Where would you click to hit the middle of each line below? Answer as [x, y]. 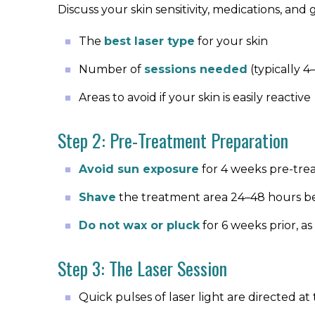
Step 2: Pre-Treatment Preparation [173, 140]
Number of [111, 69]
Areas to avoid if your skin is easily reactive [195, 97]
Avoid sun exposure [139, 169]
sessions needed [196, 69]
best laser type [149, 41]
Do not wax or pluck [139, 225]
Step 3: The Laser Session [142, 268]
